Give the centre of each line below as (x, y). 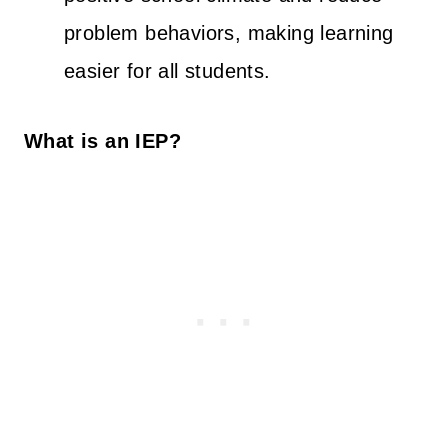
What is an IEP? (102, 140)
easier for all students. (167, 70)
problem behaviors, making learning (229, 32)
